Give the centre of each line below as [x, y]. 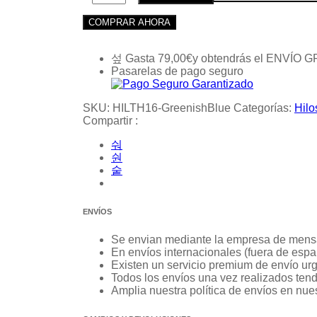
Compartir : [110, 121]
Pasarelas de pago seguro [177, 71]
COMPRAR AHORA [129, 23]
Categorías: [264, 108]
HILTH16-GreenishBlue [172, 108]
